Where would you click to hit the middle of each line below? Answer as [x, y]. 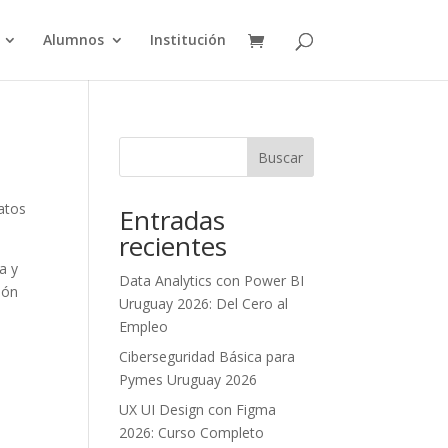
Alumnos [73, 39]
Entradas [172, 220]
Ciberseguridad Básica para [207, 356]
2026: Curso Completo [192, 432]
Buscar [280, 157]
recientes [173, 246]
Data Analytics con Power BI [212, 280]
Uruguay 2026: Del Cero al [204, 303]
